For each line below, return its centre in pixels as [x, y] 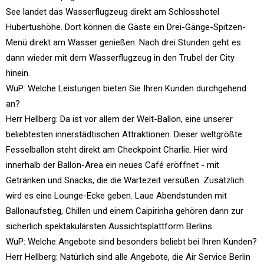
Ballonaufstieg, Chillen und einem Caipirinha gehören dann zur [125, 211]
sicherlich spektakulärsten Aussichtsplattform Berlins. [110, 226]
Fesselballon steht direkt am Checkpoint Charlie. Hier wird [117, 149]
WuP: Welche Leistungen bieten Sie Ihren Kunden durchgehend [126, 88]
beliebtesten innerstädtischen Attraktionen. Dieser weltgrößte [124, 134]
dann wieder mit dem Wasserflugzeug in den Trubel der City [120, 57]
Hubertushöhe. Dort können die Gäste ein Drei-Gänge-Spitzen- [126, 27]
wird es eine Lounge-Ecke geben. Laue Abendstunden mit [116, 195]
